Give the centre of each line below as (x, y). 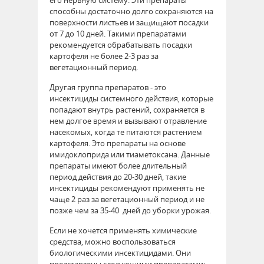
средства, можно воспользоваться (113, 241)
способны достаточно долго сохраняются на (131, 11)
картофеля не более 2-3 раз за (104, 56)
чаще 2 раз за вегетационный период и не (127, 199)
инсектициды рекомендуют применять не (127, 188)
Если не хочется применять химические (123, 230)
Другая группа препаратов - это (108, 87)
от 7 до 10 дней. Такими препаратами (118, 33)
